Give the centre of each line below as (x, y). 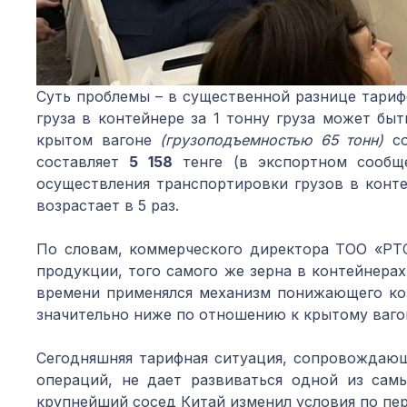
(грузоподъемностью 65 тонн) (272, 140)
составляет (83, 162)
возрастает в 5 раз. (108, 205)
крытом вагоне (98, 140)
